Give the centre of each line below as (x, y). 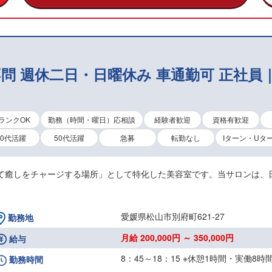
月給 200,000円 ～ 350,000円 (178, 237)
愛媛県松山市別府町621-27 (173, 216)
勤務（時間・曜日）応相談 (91, 119)
